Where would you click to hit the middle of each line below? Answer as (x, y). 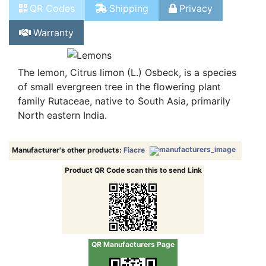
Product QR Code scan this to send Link (133, 190)
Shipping (129, 28)
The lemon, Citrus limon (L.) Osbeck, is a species (127, 92)
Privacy (196, 28)
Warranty (53, 53)
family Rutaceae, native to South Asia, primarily (124, 121)
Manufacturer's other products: (67, 170)
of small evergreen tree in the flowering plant (119, 107)
